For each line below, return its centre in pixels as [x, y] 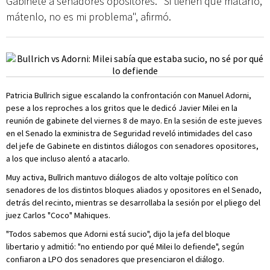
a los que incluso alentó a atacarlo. [68, 159]
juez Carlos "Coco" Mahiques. [58, 215]
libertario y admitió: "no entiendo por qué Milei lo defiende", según [125, 246]
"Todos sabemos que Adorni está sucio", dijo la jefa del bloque [118, 234]
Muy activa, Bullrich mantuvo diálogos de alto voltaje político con [122, 177]
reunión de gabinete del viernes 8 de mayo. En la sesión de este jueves [134, 121]
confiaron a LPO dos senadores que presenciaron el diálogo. [115, 259]
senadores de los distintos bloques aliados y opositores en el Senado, [134, 190]
